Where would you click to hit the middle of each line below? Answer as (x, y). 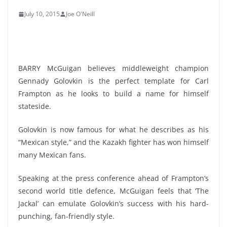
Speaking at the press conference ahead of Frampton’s (113, 178)
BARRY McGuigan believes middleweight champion (113, 68)
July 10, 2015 (42, 14)
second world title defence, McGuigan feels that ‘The (113, 191)
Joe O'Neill (80, 14)
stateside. (35, 106)
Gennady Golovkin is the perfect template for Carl (113, 81)
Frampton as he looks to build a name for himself (113, 93)
